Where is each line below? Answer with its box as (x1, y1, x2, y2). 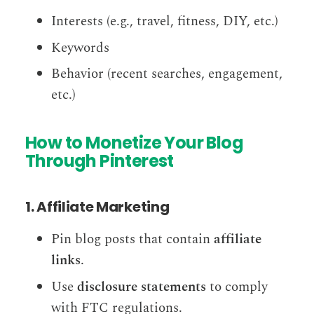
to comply (206, 276, 268, 297)
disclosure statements (77, 276, 207, 297)
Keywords (51, 37, 110, 58)
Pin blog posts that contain (51, 229, 214, 250)
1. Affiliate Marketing (25, 197, 170, 217)
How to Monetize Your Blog (25, 131, 243, 155)
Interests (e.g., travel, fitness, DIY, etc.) (51, 11, 279, 32)
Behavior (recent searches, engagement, (51, 64, 283, 85)
